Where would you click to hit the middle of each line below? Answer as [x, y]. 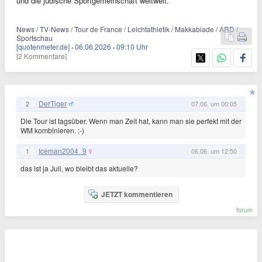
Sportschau [35, 37]
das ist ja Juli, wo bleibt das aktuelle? [79, 168]
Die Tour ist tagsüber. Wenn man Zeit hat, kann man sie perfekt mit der [131, 120]
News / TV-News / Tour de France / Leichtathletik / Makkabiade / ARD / [127, 29]
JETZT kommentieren [137, 194]
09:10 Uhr [132, 46]
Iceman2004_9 [63, 151]
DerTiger [53, 104]
